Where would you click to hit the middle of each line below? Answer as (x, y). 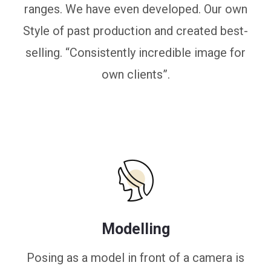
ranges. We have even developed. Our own (135, 9)
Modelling (135, 229)
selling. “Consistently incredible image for (135, 53)
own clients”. (135, 74)
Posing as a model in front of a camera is (135, 258)
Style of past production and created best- (135, 31)
